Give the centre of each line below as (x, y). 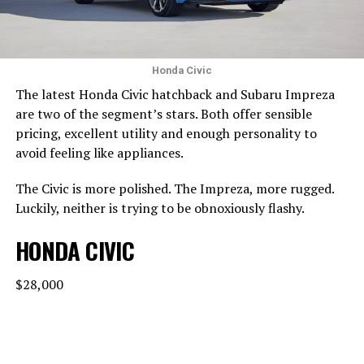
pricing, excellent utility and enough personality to (166, 133)
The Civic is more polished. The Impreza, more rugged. (174, 188)
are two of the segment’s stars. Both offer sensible (163, 113)
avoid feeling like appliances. (99, 152)
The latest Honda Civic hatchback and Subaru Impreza (175, 94)
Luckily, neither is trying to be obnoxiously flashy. (161, 208)
